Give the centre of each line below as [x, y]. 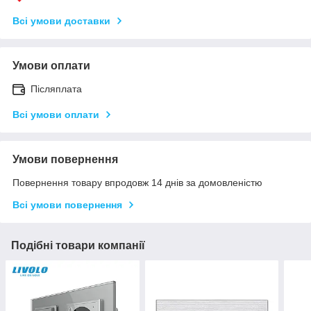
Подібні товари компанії [78, 245]
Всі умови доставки [61, 20]
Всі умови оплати [56, 114]
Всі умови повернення [67, 204]
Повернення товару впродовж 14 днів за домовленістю [137, 182]
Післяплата [56, 89]
